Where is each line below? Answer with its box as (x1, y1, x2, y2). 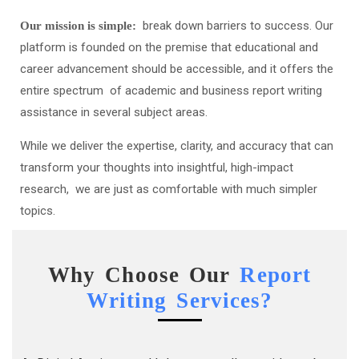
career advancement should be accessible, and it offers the (20, 62, 333, 77)
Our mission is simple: (20, 19, 143, 33)
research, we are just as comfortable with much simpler (20, 182, 317, 197)
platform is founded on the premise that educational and (20, 40, 318, 55)
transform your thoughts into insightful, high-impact (20, 160, 293, 175)
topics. (20, 204, 55, 219)
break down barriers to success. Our (143, 18, 333, 34)
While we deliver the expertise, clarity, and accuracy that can (20, 139, 333, 154)
